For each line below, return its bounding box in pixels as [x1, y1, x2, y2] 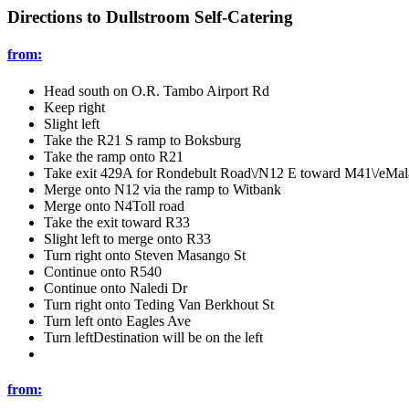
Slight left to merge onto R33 [44, 230, 211, 246]
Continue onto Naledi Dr [44, 279, 187, 296]
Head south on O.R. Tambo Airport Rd [44, 82, 269, 99]
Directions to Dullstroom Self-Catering [7, 7, 293, 26]
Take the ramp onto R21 [44, 148, 184, 164]
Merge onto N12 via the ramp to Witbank [44, 181, 281, 197]
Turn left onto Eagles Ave [44, 312, 191, 329]
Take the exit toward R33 [44, 214, 190, 230]
